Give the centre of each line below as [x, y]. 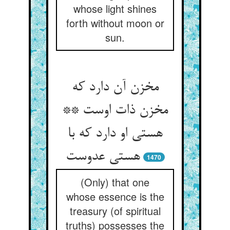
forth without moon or [115, 23]
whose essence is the [115, 196]
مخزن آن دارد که [115, 88]
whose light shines [115, 8]
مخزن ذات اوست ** [115, 111]
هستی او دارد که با [115, 134]
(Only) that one [115, 182]
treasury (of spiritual [115, 211]
